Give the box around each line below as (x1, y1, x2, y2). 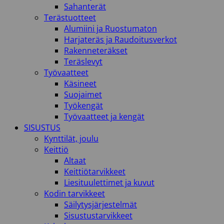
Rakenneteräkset (64, 45, 127, 56)
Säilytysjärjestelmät (64, 199, 137, 210)
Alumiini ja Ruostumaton (64, 23, 157, 34)
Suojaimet (64, 89, 102, 100)
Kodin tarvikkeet (44, 188, 105, 199)
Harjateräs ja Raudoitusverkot (64, 34, 177, 45)
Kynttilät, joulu (44, 133, 98, 144)
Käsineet (64, 78, 96, 89)
